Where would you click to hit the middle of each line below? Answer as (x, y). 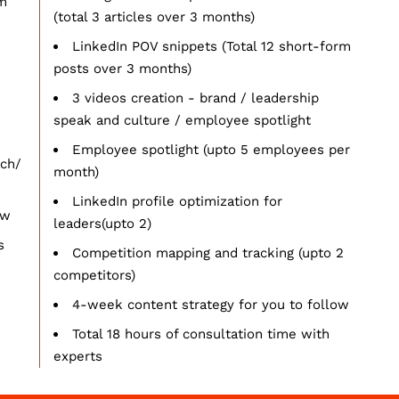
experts (77, 356)
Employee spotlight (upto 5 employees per (211, 149)
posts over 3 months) (122, 68)
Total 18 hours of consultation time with (200, 334)
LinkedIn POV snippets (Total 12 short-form (211, 46)
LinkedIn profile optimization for (177, 201)
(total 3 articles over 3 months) (154, 16)
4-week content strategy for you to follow (210, 304)
